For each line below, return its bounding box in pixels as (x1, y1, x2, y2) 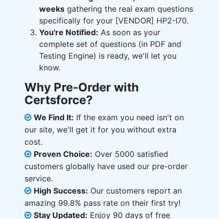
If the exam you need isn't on (74, 112, 184, 122)
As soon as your (98, 27, 160, 37)
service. (24, 174, 53, 183)
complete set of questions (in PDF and (39, 39, 181, 49)
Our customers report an (88, 186, 182, 196)
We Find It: (34, 112, 74, 122)
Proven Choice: (34, 149, 92, 159)
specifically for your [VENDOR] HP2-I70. (39, 16, 189, 25)
